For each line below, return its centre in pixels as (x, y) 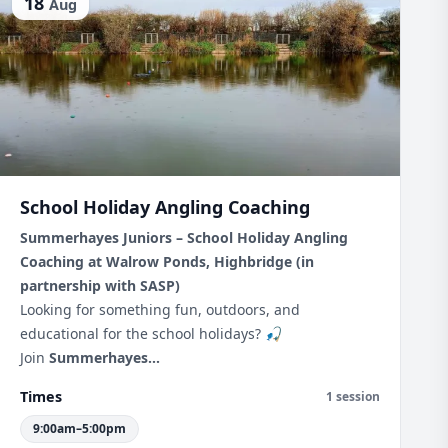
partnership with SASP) (100, 285)
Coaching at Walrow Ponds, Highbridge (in (167, 261)
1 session (353, 396)
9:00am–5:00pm (79, 428)
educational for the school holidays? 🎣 (151, 333)
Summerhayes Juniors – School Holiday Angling (184, 237)
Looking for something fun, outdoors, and (160, 309)
